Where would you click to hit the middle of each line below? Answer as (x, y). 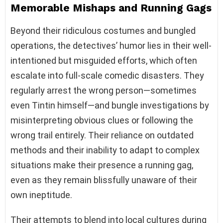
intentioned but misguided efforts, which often (104, 61)
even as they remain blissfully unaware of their (104, 180)
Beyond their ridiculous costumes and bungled (103, 31)
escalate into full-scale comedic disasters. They (107, 76)
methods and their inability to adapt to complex (105, 150)
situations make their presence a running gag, (102, 165)
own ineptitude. (41, 195)
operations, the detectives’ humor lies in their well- (111, 46)
